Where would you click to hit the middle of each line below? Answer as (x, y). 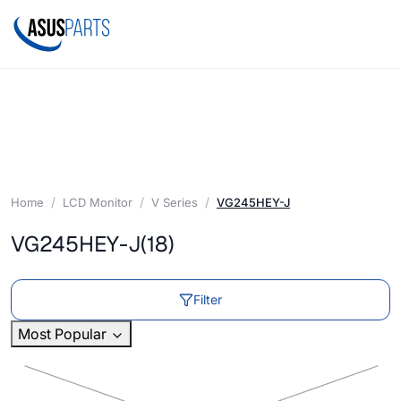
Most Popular (64, 334)
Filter (208, 300)
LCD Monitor (98, 202)
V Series (175, 202)
